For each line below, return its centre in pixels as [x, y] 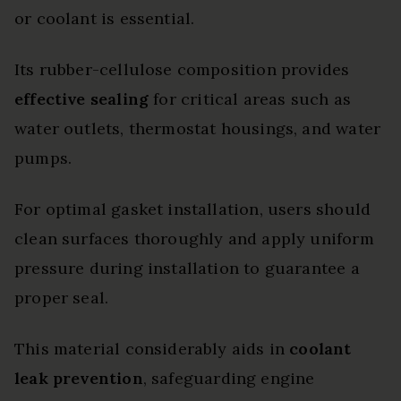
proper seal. [62, 298]
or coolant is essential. [105, 19]
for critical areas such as [250, 99]
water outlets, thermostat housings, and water [198, 129]
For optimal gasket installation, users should [193, 209]
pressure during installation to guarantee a [187, 269]
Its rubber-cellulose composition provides [182, 70]
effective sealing [82, 99]
